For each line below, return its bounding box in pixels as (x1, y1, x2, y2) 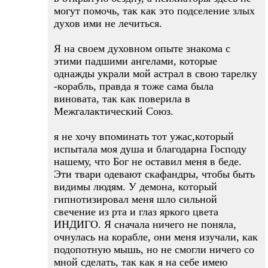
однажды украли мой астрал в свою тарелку (54, 68, 257, 80)
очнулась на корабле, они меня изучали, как (54, 231, 258, 243)
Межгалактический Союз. (54, 105, 173, 117)
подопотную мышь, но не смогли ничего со (54, 243, 254, 255)
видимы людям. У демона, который (54, 181, 217, 193)
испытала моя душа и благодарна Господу (54, 143, 246, 155)
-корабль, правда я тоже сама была (54, 80, 214, 92)
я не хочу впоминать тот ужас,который (54, 130, 234, 142)
